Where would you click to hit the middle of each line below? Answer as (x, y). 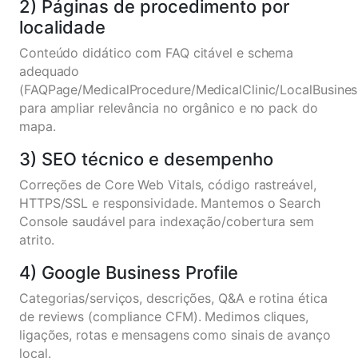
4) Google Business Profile (129, 272)
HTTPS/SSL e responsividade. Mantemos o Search (170, 203)
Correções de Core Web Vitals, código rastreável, (168, 185)
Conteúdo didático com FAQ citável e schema (157, 53)
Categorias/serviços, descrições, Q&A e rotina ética (173, 298)
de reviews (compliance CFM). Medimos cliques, (164, 316)
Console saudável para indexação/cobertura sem (167, 221)
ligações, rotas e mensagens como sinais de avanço (175, 335)
